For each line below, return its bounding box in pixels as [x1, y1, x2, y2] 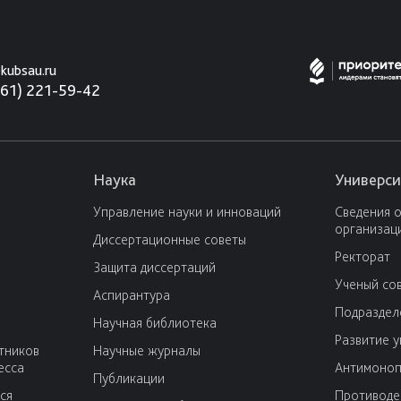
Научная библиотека [93, 314, 217, 331]
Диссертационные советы [93, 231, 246, 248]
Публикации [93, 370, 165, 387]
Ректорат [335, 248, 390, 265]
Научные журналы [93, 342, 200, 359]
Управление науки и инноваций [93, 203, 281, 220]
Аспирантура [93, 286, 170, 303]
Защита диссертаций [93, 259, 216, 276]
